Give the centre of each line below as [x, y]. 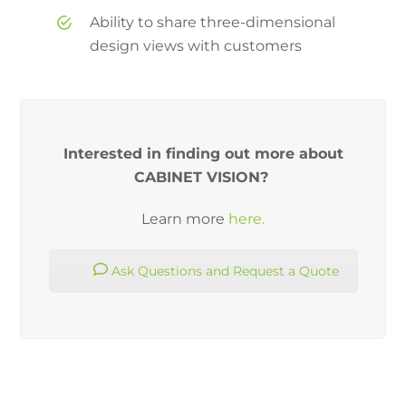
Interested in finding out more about [203, 153]
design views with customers [196, 45]
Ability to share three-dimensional [213, 22]
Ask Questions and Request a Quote [223, 271]
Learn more [185, 218]
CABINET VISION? [203, 177]
